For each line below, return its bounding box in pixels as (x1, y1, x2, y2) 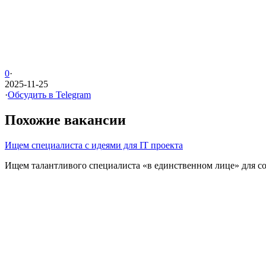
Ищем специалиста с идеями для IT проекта (5, 140, 183, 150)
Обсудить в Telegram (8, 89, 91, 100)
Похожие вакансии (5, 112, 126, 128)
